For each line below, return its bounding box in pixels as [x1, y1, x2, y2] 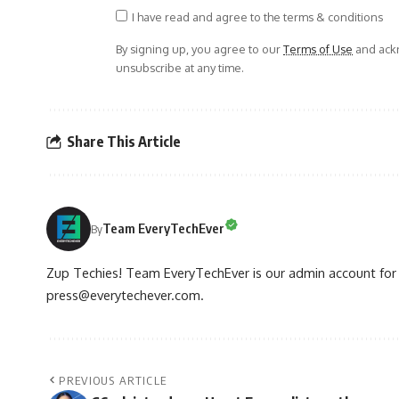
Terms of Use [283, 41, 353, 56]
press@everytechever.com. [46, 286, 204, 303]
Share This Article [67, 133, 181, 151]
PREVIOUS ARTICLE [59, 372, 167, 387]
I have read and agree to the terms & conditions [131, 9, 383, 24]
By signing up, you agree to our [116, 41, 283, 56]
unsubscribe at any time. [116, 60, 244, 75]
